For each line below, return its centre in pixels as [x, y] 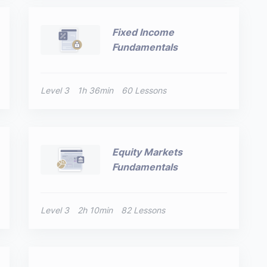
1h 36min [96, 90]
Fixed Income [143, 32]
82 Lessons [143, 210]
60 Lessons [144, 90]
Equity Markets [148, 152]
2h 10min [95, 210]
